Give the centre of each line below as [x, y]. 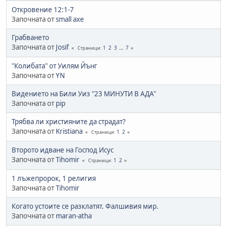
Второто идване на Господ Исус [63, 150]
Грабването [30, 37]
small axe [70, 19]
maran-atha [74, 216]
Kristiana [69, 131]
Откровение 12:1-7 [43, 9]
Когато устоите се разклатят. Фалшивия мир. [85, 206]
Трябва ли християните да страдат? [69, 121]
